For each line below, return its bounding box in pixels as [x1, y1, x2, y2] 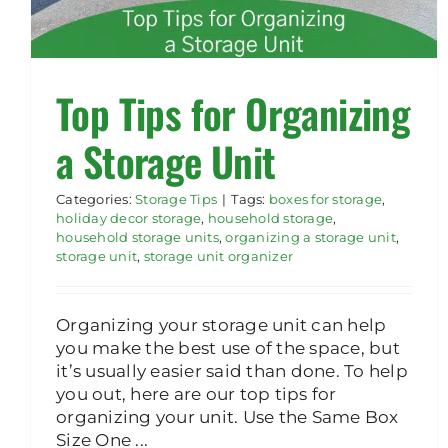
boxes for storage [268, 191, 383, 208]
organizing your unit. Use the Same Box [56, 407, 399, 428]
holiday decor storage [56, 210, 202, 227]
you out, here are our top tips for [56, 384, 337, 405]
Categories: [56, 191, 136, 208]
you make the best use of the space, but [56, 338, 400, 359]
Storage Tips [135, 191, 218, 208]
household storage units [56, 229, 219, 246]
